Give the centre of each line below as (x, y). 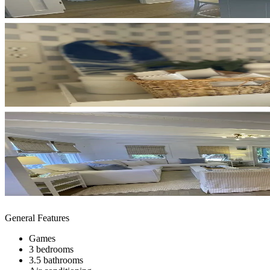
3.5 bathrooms (56, 260)
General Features (37, 218)
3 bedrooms (51, 249)
